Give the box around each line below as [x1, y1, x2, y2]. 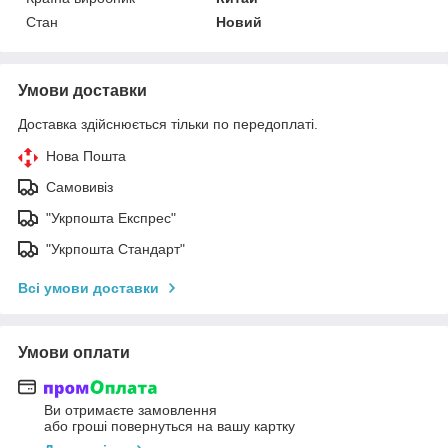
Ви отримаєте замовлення [44, 402, 217, 419]
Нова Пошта [46, 147, 126, 164]
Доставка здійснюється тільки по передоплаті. [18, 115, 318, 132]
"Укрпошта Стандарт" [46, 240, 185, 257]
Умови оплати [18, 343, 130, 361]
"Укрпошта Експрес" [46, 209, 176, 226]
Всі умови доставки [18, 279, 159, 296]
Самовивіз [46, 178, 113, 195]
